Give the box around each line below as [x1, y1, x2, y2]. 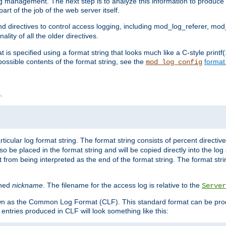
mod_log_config [146, 58, 202, 67]
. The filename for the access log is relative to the [43, 181, 202, 190]
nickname [12, 181, 43, 190]
